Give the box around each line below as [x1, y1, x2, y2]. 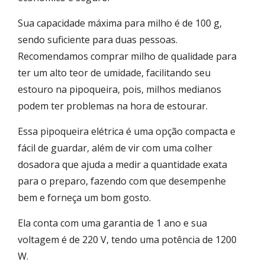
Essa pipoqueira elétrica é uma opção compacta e [18, 124, 235, 138]
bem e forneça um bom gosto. [18, 190, 153, 204]
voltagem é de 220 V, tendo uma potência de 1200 [18, 232, 237, 246]
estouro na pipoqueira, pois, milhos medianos [18, 82, 221, 96]
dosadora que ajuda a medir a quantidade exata [18, 157, 227, 171]
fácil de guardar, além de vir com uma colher [18, 141, 212, 154]
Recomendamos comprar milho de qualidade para [18, 49, 237, 63]
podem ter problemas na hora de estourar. [18, 99, 208, 112]
